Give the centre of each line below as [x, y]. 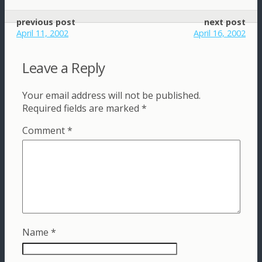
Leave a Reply [64, 68]
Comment [45, 131]
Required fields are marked [82, 108]
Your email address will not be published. [111, 96]
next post [225, 22]
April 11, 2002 [42, 33]
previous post [46, 22]
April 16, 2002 [220, 33]
